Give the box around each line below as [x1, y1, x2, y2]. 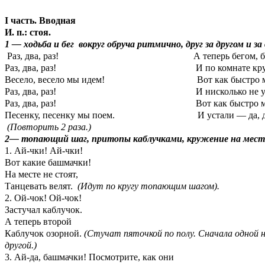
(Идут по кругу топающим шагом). [77, 180, 219, 191]
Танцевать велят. [5, 180, 77, 191]
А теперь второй [5, 216, 72, 227]
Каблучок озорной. [5, 228, 84, 238]
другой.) [5, 240, 37, 250]
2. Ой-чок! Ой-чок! [5, 192, 82, 203]
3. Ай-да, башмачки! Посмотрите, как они [5, 251, 174, 262]
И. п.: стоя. [5, 27, 51, 37]
